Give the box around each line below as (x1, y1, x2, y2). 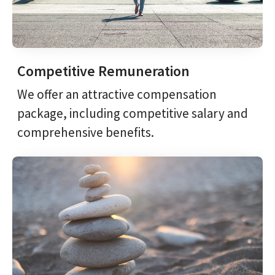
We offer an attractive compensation (17, 85, 217, 103)
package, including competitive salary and (17, 104, 248, 122)
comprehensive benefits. (17, 123, 154, 141)
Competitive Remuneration (17, 61, 190, 80)
